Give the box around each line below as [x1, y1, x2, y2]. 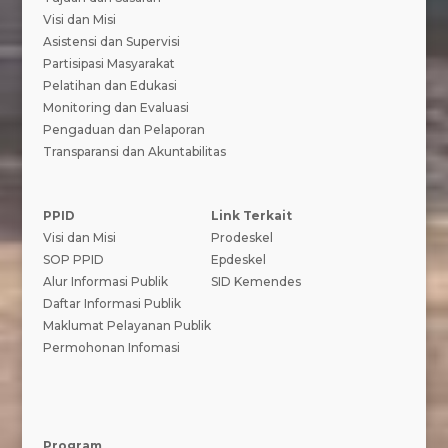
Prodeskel [210, 229, 273, 245]
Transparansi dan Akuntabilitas [42, 143, 226, 159]
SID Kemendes [210, 273, 301, 289]
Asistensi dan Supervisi [42, 33, 180, 49]
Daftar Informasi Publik [42, 295, 181, 311]
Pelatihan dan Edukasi [42, 77, 177, 93]
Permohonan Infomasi [42, 339, 180, 355]
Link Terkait [210, 207, 292, 223]
